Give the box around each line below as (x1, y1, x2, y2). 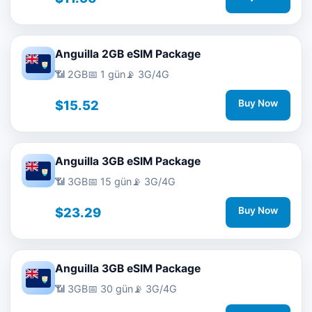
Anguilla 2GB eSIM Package (55, 47, 201, 61)
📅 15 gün (88, 175, 132, 187)
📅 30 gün (88, 283, 133, 295)
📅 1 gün (88, 68, 125, 80)
